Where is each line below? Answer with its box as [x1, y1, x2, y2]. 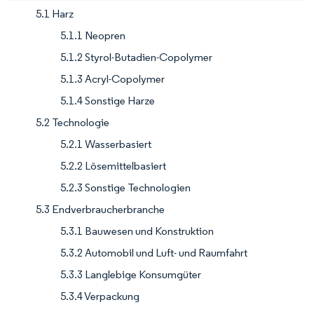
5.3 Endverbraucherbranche [36, 203, 165, 217]
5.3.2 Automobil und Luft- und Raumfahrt [60, 246, 247, 260]
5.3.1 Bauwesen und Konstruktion [60, 224, 214, 238]
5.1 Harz [36, 7, 74, 21]
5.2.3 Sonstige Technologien [60, 181, 191, 195]
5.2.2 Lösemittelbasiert [60, 159, 166, 173]
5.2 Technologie [36, 116, 109, 130]
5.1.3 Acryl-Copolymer [60, 72, 165, 86]
